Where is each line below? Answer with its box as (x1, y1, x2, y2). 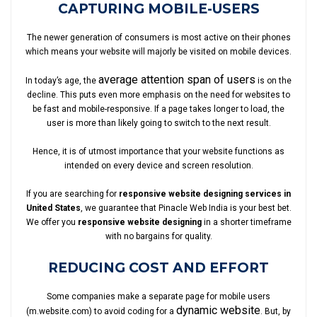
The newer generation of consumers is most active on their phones (26, 33, 291, 42)
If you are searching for (26, 189, 119, 199)
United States (25, 203, 81, 213)
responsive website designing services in (119, 189, 291, 199)
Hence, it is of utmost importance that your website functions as (33, 146, 284, 156)
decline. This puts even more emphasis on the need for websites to (27, 90, 290, 100)
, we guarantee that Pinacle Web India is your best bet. (80, 203, 292, 213)
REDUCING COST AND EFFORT (48, 260, 269, 276)
